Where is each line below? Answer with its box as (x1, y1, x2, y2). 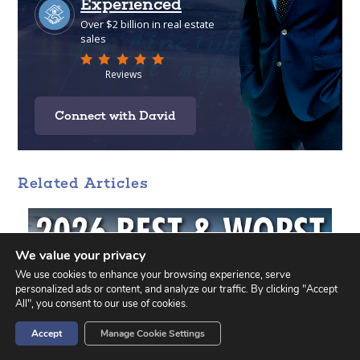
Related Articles (18, 174, 149, 193)
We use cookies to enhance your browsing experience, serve (15, 268, 291, 282)
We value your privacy (15, 247, 145, 264)
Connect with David (54, 108, 176, 123)
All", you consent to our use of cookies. (15, 297, 188, 311)
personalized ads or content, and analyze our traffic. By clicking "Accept (15, 282, 337, 297)
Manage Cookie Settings (100, 327, 205, 340)
